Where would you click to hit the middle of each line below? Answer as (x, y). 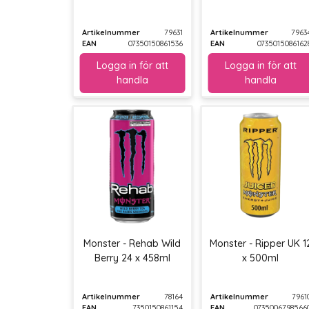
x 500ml (261, 258)
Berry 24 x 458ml (132, 258)
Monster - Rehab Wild (132, 243)
